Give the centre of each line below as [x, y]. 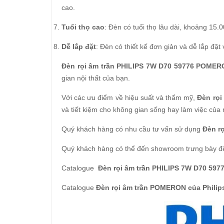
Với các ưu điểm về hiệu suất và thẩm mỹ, [129, 97]
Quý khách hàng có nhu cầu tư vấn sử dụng [132, 129]
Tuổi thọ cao [83, 27]
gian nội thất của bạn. [96, 78]
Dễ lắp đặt [79, 46]
